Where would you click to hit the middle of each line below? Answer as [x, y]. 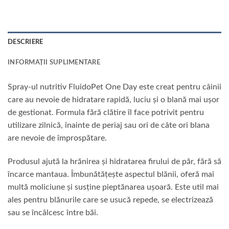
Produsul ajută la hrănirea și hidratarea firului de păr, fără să [114, 161]
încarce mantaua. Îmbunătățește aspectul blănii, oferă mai [111, 174]
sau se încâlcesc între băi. [53, 212]
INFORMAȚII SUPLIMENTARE [54, 62]
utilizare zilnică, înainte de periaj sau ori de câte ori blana [109, 125]
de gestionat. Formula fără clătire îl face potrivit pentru [106, 112]
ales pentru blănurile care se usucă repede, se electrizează [110, 200]
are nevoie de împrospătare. [57, 138]
